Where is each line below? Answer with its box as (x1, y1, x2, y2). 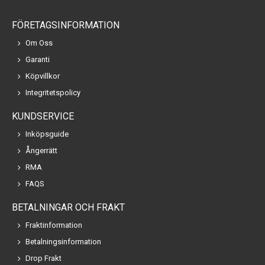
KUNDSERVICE (12, 111, 74, 122)
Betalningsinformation (25, 237, 101, 247)
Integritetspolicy (25, 88, 80, 98)
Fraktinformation (25, 221, 82, 230)
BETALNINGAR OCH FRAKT (12, 202, 125, 214)
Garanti (25, 55, 50, 64)
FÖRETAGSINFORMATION (12, 20, 119, 31)
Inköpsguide (25, 130, 69, 139)
